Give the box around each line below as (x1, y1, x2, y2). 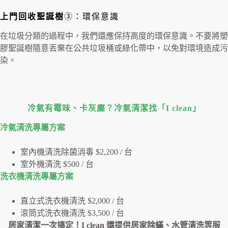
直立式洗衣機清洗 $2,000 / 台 (20, 196, 124, 205)
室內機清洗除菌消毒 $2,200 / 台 (20, 147, 132, 156)
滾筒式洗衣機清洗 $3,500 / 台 (20, 208, 124, 217)
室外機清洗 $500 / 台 (20, 159, 94, 168)
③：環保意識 (64, 12, 119, 21)
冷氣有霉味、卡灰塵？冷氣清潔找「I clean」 (27, 103, 201, 112)
